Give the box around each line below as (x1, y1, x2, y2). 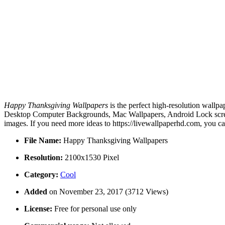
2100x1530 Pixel (63, 153, 119, 162)
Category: (24, 170, 58, 179)
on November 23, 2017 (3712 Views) (49, 187, 168, 196)
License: (24, 204, 52, 213)
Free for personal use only (52, 204, 137, 213)
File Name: (24, 136, 61, 145)
